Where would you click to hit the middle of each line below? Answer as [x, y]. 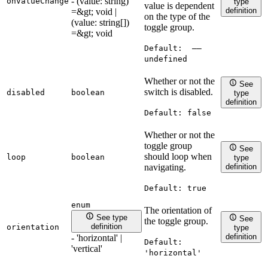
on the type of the [177, 17]
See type [112, 217]
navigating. [165, 167]
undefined [166, 59]
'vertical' [87, 248]
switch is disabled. [179, 92]
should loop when [178, 157]
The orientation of [178, 211]
